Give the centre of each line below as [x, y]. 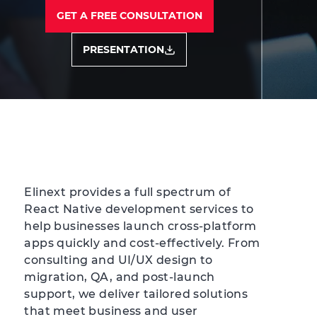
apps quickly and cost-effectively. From [142, 243]
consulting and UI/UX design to [119, 260]
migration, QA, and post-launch [120, 277]
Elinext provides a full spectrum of [127, 192]
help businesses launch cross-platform [140, 226]
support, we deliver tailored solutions [136, 294]
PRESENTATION [124, 50]
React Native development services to [139, 209]
